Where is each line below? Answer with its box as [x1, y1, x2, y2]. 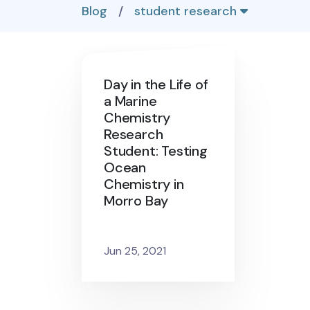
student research [134, 3, 240, 19]
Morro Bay [104, 192, 169, 210]
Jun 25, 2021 [104, 244, 166, 258]
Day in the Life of [104, 75, 208, 93]
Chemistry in [104, 175, 184, 193]
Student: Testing [104, 142, 208, 160]
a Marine [104, 92, 157, 110]
